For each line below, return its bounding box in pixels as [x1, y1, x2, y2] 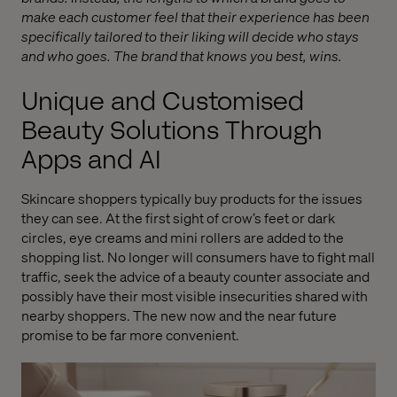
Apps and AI [21, 142, 161, 177]
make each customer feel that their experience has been [21, 6, 370, 26]
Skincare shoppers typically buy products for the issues [21, 188, 362, 207]
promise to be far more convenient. [21, 324, 239, 344]
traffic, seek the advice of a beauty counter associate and [21, 266, 370, 285]
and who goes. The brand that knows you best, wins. [21, 45, 342, 65]
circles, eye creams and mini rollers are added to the [21, 227, 344, 246]
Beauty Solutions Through [21, 113, 323, 148]
